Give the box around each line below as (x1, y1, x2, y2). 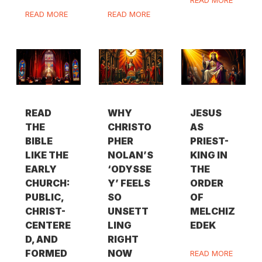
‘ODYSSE (108, 163, 152, 175)
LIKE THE (25, 149, 68, 161)
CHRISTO (108, 120, 152, 133)
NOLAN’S (108, 149, 154, 161)
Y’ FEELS (108, 177, 151, 189)
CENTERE (25, 219, 71, 231)
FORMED (25, 247, 67, 259)
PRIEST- (190, 135, 229, 147)
